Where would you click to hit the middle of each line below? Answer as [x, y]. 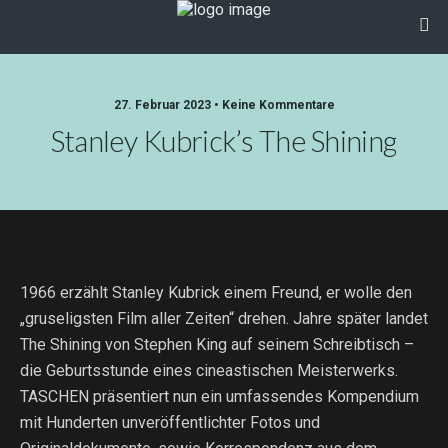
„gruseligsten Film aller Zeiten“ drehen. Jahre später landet [224, 318]
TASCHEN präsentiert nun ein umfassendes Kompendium [219, 396]
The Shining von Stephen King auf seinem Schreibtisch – [217, 344]
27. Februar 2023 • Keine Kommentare [224, 105]
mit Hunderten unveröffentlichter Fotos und [170, 422]
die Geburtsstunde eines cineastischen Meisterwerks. [209, 370]
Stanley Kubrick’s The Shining [224, 141]
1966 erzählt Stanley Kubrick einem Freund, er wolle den [216, 292]
